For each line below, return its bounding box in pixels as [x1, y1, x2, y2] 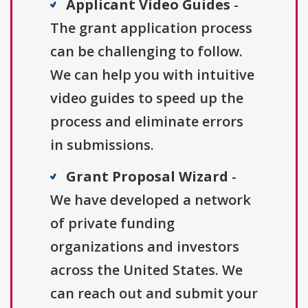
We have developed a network [50, 190, 251, 209]
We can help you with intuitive [50, 65, 254, 84]
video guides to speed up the [50, 88, 243, 107]
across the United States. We [50, 260, 243, 279]
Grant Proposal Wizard [66, 166, 228, 186]
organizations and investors [50, 236, 239, 256]
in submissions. [50, 135, 154, 154]
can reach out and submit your [50, 283, 258, 302]
